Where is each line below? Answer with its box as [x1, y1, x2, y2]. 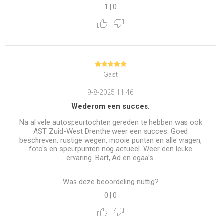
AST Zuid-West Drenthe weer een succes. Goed [33, 127, 188, 136]
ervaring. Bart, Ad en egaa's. [66, 153, 155, 163]
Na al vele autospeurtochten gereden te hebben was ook [19, 118, 202, 127]
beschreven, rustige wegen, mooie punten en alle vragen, [19, 136, 202, 145]
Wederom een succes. [71, 102, 150, 111]
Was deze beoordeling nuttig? [62, 177, 159, 186]
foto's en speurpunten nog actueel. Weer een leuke [29, 145, 192, 154]
